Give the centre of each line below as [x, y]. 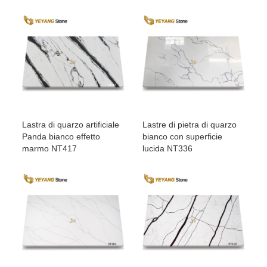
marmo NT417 [50, 149]
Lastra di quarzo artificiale [71, 125]
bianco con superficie [182, 137]
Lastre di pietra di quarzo [190, 125]
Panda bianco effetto [61, 137]
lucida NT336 [167, 149]
